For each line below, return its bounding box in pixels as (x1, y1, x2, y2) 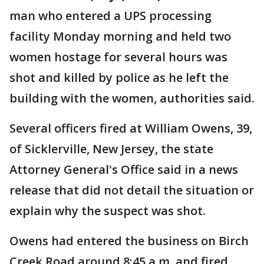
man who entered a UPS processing (9, 8, 212, 24)
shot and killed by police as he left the (9, 70, 229, 85)
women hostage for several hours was (9, 49, 227, 65)
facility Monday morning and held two (9, 28, 231, 44)
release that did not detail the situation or (9, 182, 254, 198)
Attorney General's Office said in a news (9, 161, 238, 177)
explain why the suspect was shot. (9, 203, 206, 219)
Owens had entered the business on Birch (9, 233, 249, 249)
